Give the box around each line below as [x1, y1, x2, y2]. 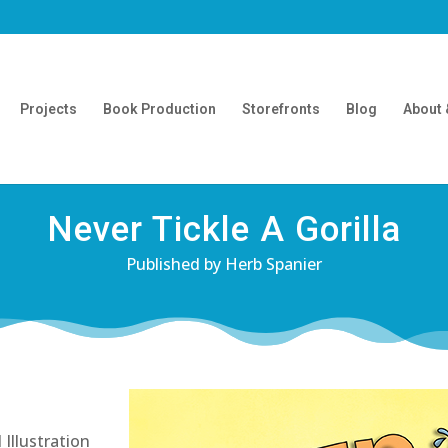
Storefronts [241, 100, 320, 117]
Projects [19, 100, 77, 117]
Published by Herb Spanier [125, 253, 322, 275]
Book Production [102, 100, 216, 117]
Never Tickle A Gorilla [46, 209, 401, 250]
